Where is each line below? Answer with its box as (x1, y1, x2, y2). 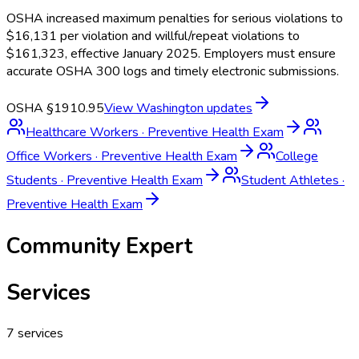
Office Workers (6, 147, 92, 166)
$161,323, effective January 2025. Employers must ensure (6, 45, 336, 63)
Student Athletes (241, 171, 339, 190)
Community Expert (6, 231, 192, 260)
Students (6, 171, 58, 190)
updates (204, 99, 252, 118)
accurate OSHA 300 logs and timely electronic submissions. (6, 63, 339, 81)
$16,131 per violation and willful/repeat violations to (6, 27, 300, 46)
